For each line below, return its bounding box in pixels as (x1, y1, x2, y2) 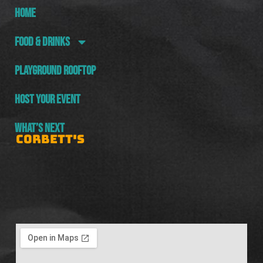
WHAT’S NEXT (14, 121, 65, 136)
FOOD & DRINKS (14, 35, 70, 50)
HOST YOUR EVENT (14, 92, 80, 107)
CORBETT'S (15, 131, 85, 147)
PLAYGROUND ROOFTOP (14, 63, 96, 79)
